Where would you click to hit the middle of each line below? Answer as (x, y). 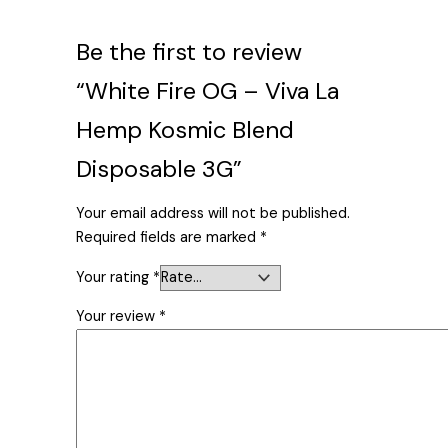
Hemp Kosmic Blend (185, 129)
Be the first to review (189, 51)
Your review (118, 317)
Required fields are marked (168, 238)
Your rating (115, 277)
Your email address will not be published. (213, 214)
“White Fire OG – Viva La (208, 90)
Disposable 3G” (159, 168)
